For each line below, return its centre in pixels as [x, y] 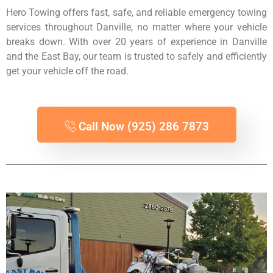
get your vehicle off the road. [67, 71]
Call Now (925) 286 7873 [144, 126]
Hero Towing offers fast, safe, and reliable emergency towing [136, 12]
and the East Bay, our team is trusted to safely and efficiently [136, 56]
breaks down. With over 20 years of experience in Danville [136, 41]
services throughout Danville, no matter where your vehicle [136, 27]
